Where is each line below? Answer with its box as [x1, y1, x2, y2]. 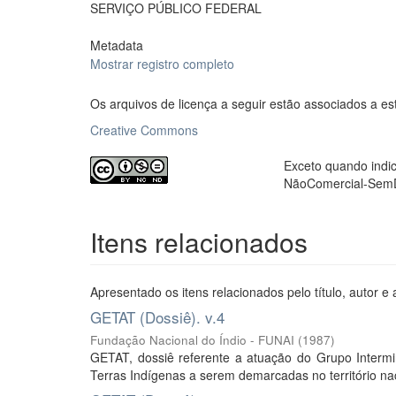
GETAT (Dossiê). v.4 [90, 306, 225, 328]
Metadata [90, 36, 143, 54]
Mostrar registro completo [90, 55, 234, 72]
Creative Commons [90, 121, 198, 139]
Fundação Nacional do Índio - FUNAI [90, 331, 294, 348]
